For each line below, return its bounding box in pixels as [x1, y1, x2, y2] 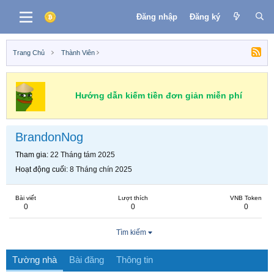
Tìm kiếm [116, 228, 146, 237]
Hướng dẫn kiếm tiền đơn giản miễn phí [75, 91, 242, 100]
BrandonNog [15, 130, 83, 144]
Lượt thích [118, 194, 148, 201]
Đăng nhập [136, 12, 177, 21]
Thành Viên [61, 49, 95, 56]
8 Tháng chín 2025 [70, 165, 132, 174]
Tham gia [15, 150, 46, 159]
